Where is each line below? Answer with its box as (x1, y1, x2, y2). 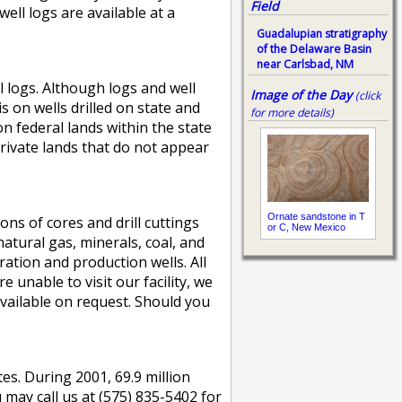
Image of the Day (250, 85, 352, 103)
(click (355, 87, 380, 103)
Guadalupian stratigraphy (257, 25, 387, 41)
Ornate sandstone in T (267, 210, 365, 222)
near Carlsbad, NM (257, 56, 354, 72)
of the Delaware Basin (257, 40, 371, 57)
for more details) (250, 104, 334, 120)
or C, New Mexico (267, 221, 345, 232)
